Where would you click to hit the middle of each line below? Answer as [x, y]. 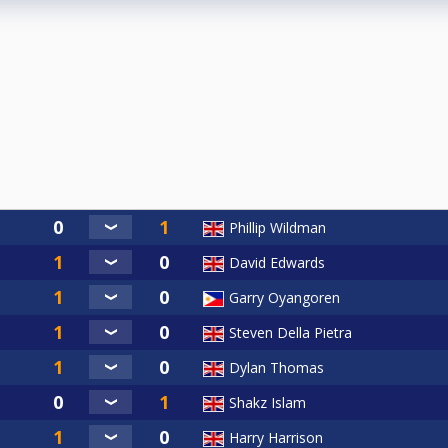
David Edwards [277, 263]
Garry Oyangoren [284, 298]
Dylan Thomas [276, 368]
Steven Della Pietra [290, 333]
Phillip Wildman [277, 228]
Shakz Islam [267, 403]
